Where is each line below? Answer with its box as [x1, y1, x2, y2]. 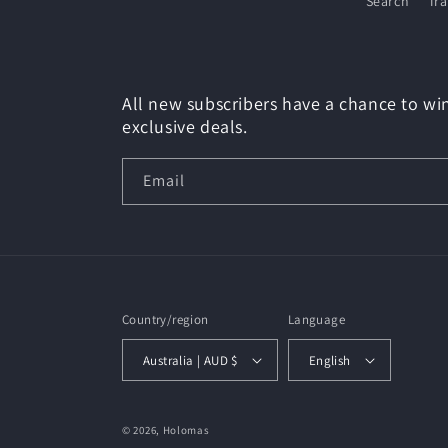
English [308, 351, 351, 369]
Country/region [122, 311, 209, 328]
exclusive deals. [122, 115, 248, 138]
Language [287, 311, 346, 328]
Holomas [162, 423, 210, 437]
